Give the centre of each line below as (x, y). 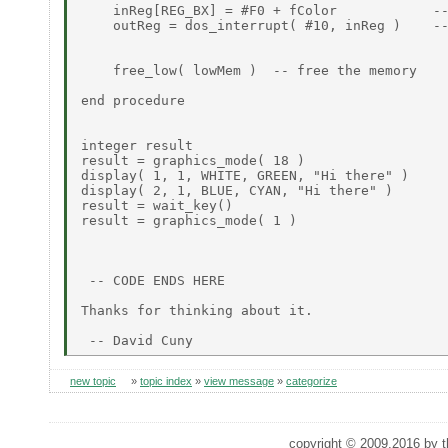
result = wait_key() (157, 205)
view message (239, 381)
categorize (311, 381)
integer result (137, 145)
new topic (93, 381)
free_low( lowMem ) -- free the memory (249, 70)
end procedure (133, 100)
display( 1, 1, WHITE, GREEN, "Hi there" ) (245, 175)
